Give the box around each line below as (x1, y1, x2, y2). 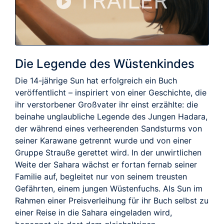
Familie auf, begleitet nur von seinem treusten (15, 171, 187, 181)
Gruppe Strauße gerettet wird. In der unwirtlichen (15, 147, 201, 157)
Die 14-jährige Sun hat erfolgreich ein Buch (15, 75, 177, 85)
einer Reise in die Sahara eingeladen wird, (15, 207, 172, 217)
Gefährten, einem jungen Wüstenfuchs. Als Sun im (15, 183, 202, 193)
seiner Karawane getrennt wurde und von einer (15, 135, 191, 145)
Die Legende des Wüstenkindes (15, 56, 194, 71)
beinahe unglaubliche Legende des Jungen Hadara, (15, 111, 207, 121)
